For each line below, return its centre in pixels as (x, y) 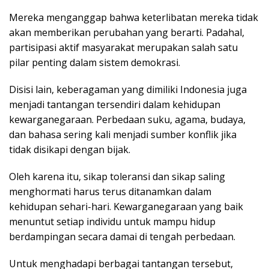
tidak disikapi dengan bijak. (70, 150)
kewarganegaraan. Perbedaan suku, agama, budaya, (127, 120)
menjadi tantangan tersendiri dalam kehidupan (115, 105)
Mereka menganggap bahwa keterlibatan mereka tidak (134, 18)
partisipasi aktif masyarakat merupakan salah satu (123, 48)
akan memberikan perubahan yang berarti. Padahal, (127, 33)
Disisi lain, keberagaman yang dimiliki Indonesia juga (128, 90)
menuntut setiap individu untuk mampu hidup (112, 222)
